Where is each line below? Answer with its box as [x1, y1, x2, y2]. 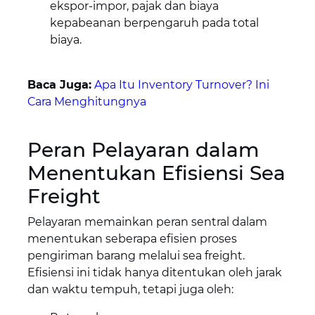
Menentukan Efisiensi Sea [27, 161, 285, 186]
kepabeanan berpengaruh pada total [49, 16, 259, 30]
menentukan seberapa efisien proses [27, 232, 237, 246]
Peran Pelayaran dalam [27, 138, 259, 162]
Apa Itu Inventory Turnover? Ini [94, 78, 269, 92]
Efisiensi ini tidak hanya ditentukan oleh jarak [27, 266, 282, 280]
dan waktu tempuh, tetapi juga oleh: [27, 283, 233, 297]
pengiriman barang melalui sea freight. [27, 249, 245, 263]
